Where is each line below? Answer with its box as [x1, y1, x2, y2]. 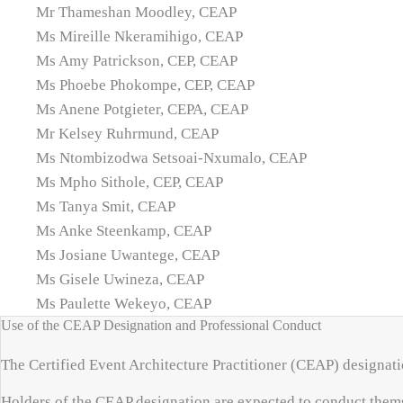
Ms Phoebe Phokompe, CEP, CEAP [36, 76, 255, 94]
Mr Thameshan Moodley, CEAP [36, 4, 237, 21]
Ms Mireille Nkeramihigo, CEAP [36, 28, 243, 45]
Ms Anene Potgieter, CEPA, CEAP [36, 101, 248, 118]
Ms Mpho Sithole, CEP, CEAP [36, 174, 223, 191]
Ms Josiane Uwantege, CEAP [36, 246, 219, 264]
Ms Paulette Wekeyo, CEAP [36, 295, 211, 312]
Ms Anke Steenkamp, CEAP [36, 222, 211, 239]
